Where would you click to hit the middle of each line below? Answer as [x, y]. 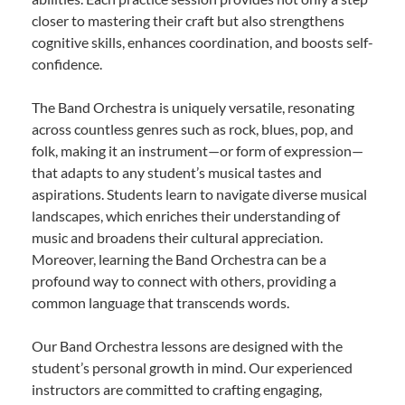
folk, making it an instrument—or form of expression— [198, 150]
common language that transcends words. [160, 302]
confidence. [67, 63]
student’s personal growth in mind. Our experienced [192, 367]
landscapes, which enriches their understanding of [186, 215]
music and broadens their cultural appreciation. [177, 237]
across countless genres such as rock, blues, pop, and [193, 128]
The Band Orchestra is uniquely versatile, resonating [193, 107]
